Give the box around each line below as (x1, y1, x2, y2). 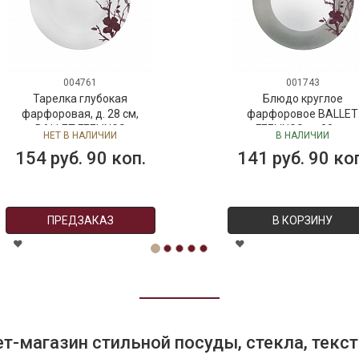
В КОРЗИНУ (272, 214, 333, 228)
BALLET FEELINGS (34, 123, 126, 136)
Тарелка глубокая (33, 92, 128, 106)
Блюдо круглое (262, 92, 343, 106)
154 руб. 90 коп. (14, 148, 146, 169)
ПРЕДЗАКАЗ (46, 214, 114, 228)
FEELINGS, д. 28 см (256, 123, 350, 136)
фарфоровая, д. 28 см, (22, 107, 139, 121)
